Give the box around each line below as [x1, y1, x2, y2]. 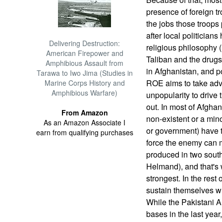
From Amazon [61, 108, 108, 117]
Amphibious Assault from [46, 58, 124, 68]
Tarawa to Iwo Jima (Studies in [36, 68, 133, 78]
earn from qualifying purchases [36, 127, 133, 137]
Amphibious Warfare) [52, 88, 118, 98]
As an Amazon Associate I [44, 117, 126, 127]
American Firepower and [46, 48, 123, 58]
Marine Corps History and [44, 78, 125, 88]
